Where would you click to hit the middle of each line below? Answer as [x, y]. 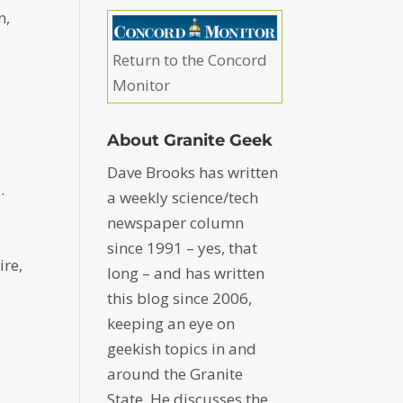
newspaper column [176, 223]
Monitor [142, 85]
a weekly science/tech [183, 198]
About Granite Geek [190, 141]
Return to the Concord [190, 60]
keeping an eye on [171, 324]
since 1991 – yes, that [183, 248]
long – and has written [186, 273]
